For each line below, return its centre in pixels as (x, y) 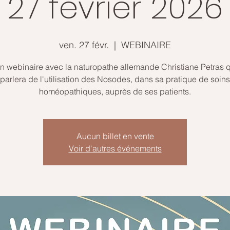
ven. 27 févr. (84, 45)
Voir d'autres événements (115, 148)
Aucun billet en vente (115, 136)
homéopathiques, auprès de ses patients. (115, 91)
